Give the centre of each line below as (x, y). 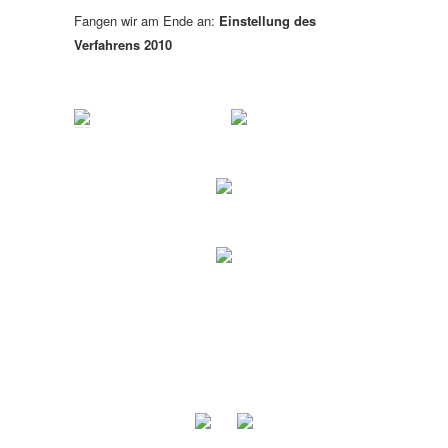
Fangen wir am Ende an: (146, 20)
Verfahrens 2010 (123, 44)
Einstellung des (267, 20)
